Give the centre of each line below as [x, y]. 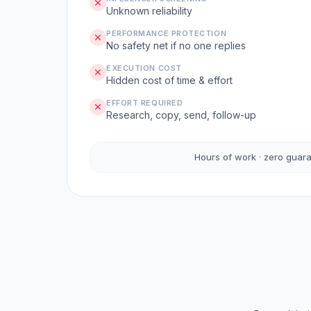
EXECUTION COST [144, 68]
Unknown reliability [149, 11]
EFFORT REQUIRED [145, 103]
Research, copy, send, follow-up [181, 115]
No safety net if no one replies [176, 45]
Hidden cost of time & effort [169, 80]
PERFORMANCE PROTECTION [167, 33]
